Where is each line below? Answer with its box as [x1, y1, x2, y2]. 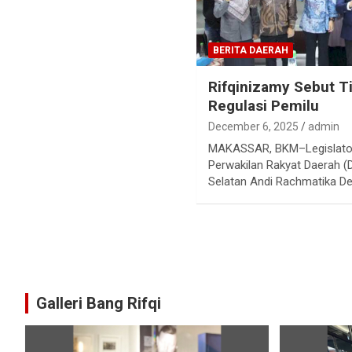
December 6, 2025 [208, 120, 299, 134]
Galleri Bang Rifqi [36, 294, 161, 313]
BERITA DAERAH [213, 45, 289, 57]
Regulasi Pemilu [208, 97, 320, 115]
